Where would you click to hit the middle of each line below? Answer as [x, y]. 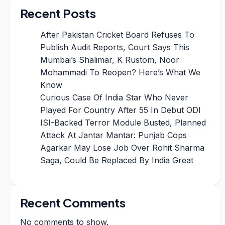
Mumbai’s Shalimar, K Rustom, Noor [110, 60]
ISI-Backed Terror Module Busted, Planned [123, 122]
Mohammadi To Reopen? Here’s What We [120, 72]
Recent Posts [58, 13]
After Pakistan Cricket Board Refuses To [117, 34]
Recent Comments [73, 202]
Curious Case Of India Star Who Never [114, 97]
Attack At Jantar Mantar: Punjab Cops [114, 135]
